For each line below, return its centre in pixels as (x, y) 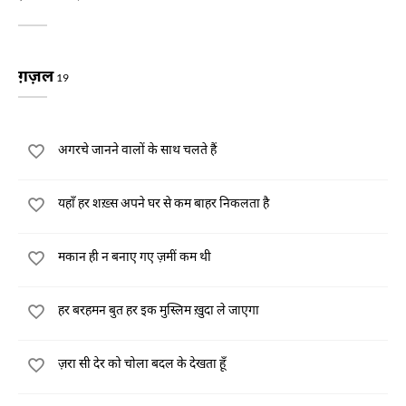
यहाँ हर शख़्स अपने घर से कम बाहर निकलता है (164, 203)
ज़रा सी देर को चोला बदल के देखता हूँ (142, 363)
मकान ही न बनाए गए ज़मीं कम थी (135, 256)
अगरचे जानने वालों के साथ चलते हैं (137, 149)
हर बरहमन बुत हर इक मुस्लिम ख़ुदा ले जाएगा (159, 309)
